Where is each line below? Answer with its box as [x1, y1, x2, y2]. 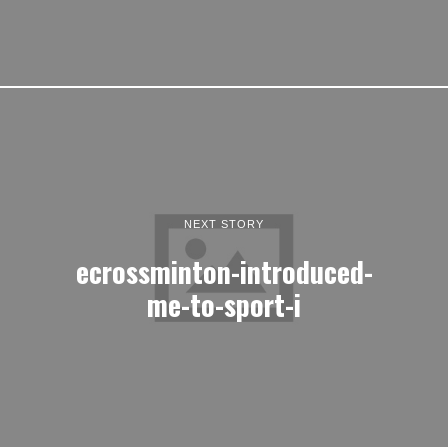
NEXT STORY [184, 217, 264, 230]
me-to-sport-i [147, 282, 301, 325]
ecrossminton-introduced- [75, 249, 373, 292]
